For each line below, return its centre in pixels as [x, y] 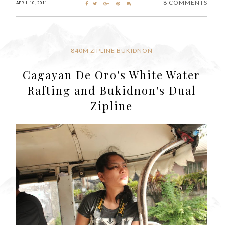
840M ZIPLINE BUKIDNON [111, 51]
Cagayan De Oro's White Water [112, 75]
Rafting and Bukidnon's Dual [112, 91]
